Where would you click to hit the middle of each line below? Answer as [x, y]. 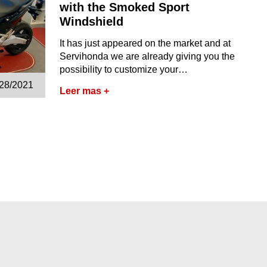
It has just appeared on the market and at [145, 43]
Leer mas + [85, 91]
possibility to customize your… [124, 69]
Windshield [92, 21]
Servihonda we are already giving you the [148, 56]
